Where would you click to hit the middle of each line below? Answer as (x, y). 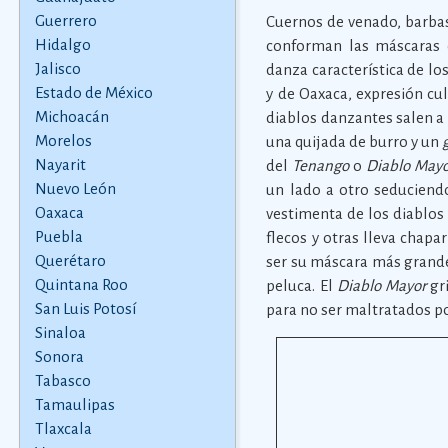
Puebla (58, 236)
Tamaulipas (74, 404)
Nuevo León (75, 188)
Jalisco (57, 68)
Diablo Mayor (381, 285)
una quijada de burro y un (354, 141)
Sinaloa (60, 332)
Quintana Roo (81, 284)
